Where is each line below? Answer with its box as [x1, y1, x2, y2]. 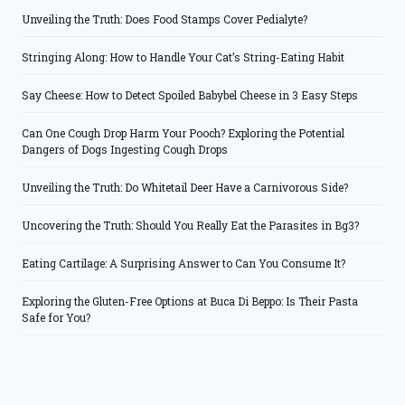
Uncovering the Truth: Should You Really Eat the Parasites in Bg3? [22, 218, 359, 233]
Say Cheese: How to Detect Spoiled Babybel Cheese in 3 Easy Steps [22, 88, 358, 103]
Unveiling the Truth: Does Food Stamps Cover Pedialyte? [22, 12, 307, 27]
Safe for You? [22, 310, 90, 325]
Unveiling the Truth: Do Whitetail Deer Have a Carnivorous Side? [22, 180, 348, 195]
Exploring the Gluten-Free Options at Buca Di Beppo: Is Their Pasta [22, 294, 358, 309]
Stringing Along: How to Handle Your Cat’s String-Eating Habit [22, 50, 344, 65]
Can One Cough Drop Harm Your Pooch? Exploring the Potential [22, 126, 344, 141]
